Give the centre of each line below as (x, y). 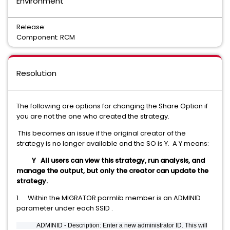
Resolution (36, 73)
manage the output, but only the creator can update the (112, 171)
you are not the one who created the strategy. (94, 116)
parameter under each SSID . (65, 208)
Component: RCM (46, 37)
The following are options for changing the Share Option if (112, 106)
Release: (31, 27)
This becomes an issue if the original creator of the (101, 133)
